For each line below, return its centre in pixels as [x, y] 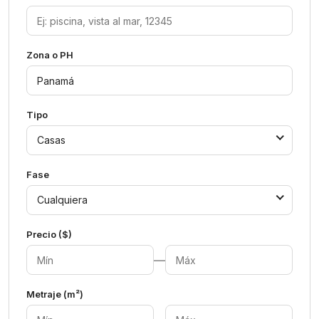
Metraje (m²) [55, 294]
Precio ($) [49, 234]
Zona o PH [50, 55]
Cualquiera [62, 200]
